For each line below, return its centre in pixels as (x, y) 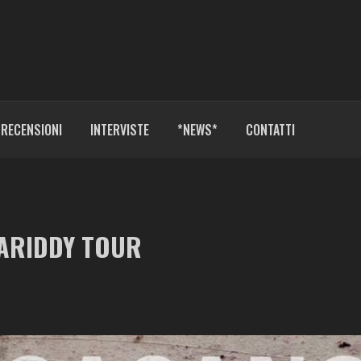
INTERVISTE (119, 130)
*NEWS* (197, 130)
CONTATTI (270, 130)
